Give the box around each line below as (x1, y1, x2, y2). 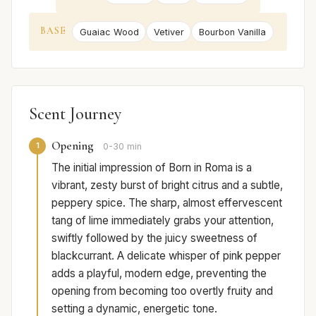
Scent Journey (29, 103, 121, 124)
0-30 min (103, 140, 142, 152)
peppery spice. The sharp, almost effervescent (51, 195, 282, 209)
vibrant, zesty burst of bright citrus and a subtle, (51, 178, 283, 192)
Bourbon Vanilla (198, 26, 266, 37)
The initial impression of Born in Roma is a (51, 160, 252, 174)
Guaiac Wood (79, 26, 139, 37)
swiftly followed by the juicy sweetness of (51, 231, 257, 245)
